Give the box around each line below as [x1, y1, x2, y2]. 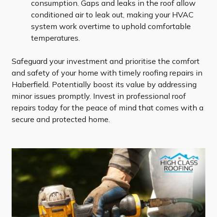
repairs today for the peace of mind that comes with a [12, 103, 203, 113]
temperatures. [31, 33, 80, 43]
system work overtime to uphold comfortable [31, 21, 191, 31]
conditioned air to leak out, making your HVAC [31, 10, 194, 20]
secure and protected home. [12, 114, 110, 124]
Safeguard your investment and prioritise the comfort [12, 56, 200, 66]
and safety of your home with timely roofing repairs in [12, 68, 202, 78]
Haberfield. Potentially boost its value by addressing [12, 79, 197, 90]
